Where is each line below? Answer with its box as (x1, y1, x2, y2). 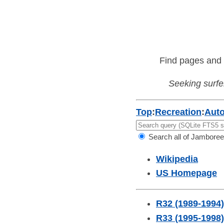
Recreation (155, 107, 201, 117)
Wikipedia (156, 154, 198, 164)
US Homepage (156, 168, 217, 178)
